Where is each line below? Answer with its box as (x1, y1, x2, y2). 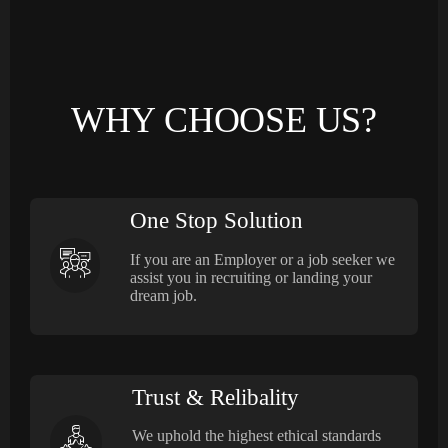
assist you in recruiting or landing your (130, 268, 372, 286)
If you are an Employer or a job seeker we (130, 250, 395, 268)
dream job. (130, 286, 197, 304)
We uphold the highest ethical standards (132, 427, 381, 445)
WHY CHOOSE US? (70, 99, 378, 140)
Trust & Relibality (132, 384, 299, 410)
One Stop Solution (130, 207, 303, 233)
